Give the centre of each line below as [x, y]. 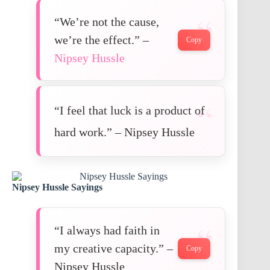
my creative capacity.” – [114, 249]
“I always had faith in [107, 231]
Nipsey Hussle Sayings [57, 187]
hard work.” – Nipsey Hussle [124, 132]
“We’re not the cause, [107, 22]
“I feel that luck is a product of [130, 111]
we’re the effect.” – [102, 40]
